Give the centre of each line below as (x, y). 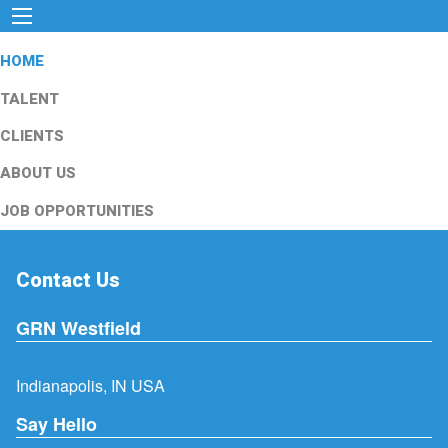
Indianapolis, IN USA (90, 386)
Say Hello (56, 423)
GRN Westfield (78, 328)
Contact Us (68, 280)
